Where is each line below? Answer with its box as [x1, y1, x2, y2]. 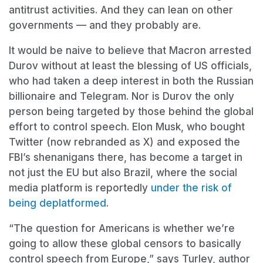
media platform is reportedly [9, 182, 151, 194]
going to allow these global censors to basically [9, 238, 241, 250]
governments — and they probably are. [9, 19, 204, 32]
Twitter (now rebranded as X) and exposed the [9, 136, 240, 149]
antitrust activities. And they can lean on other [9, 4, 236, 16]
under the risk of [151, 182, 232, 194]
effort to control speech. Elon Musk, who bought [9, 121, 245, 133]
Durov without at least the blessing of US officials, [9, 60, 252, 72]
